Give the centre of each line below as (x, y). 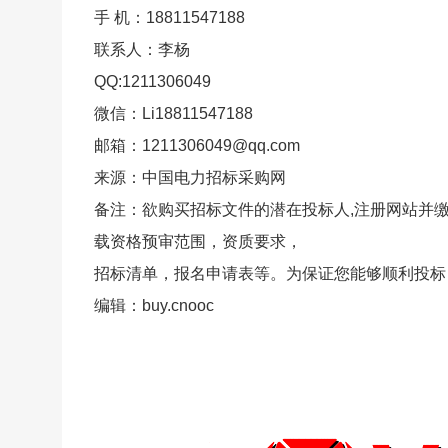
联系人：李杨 (142, 49)
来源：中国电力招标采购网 (190, 177)
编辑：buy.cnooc (154, 305)
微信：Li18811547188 (173, 113)
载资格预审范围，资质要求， (198, 241)
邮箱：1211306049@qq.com (197, 145)
